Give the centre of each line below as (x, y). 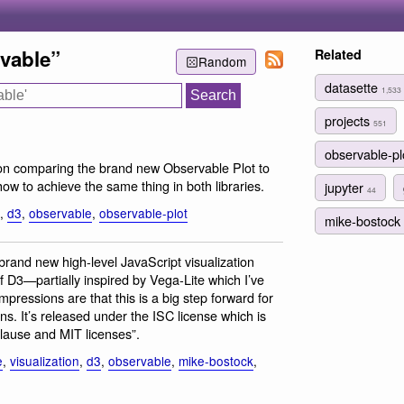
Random (222, 62)
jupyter (346, 188)
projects (349, 120)
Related (338, 54)
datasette (353, 87)
